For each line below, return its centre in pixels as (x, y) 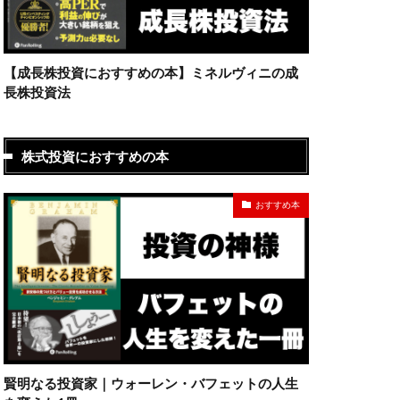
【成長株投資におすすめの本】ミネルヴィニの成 (151, 72)
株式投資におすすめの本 (95, 156)
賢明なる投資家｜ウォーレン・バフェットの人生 (151, 383)
